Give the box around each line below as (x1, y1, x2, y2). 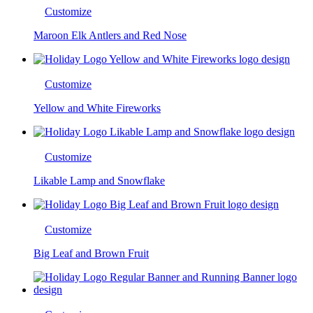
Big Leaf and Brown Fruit (34, 247, 149, 259)
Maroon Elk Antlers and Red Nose (34, 29, 187, 41)
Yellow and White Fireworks (34, 101, 161, 114)
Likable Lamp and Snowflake (34, 174, 165, 187)
